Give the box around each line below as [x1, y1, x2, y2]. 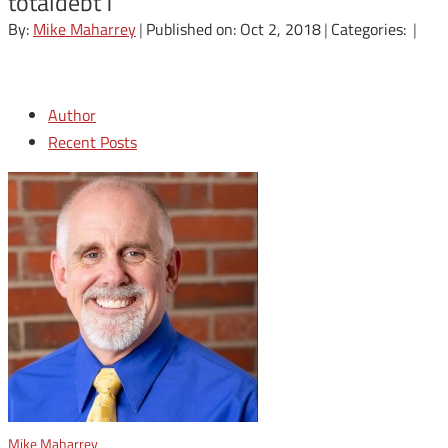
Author [48, 103, 96, 127]
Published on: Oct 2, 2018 [146, 17, 321, 41]
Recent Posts [48, 130, 137, 154]
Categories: [331, 17, 410, 41]
